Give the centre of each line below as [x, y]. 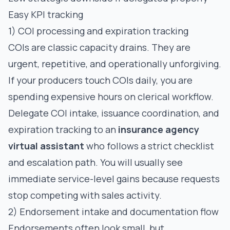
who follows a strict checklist [149, 146]
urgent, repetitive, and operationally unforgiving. [115, 64]
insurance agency [159, 129]
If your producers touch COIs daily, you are [100, 80]
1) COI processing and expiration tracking [98, 31]
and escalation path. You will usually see [95, 162]
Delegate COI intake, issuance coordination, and [114, 113]
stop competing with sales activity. [85, 195]
